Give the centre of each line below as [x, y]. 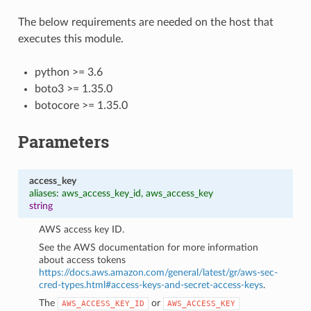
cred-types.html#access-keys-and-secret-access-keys [151, 285]
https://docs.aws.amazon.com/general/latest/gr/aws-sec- [159, 272]
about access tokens [83, 260]
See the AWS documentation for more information [149, 247]
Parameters [63, 141]
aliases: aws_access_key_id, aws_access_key [121, 193]
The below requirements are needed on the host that [145, 22]
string [41, 205]
